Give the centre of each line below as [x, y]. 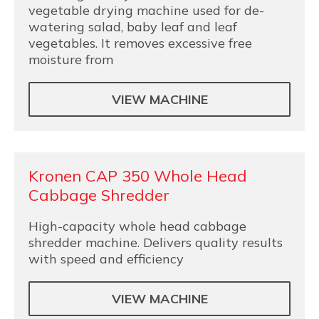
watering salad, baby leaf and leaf [133, 27]
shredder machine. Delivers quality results [156, 242]
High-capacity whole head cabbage [137, 226]
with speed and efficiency [106, 259]
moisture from [71, 59]
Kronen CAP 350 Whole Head [138, 176]
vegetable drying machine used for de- [146, 10]
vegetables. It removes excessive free [140, 43]
